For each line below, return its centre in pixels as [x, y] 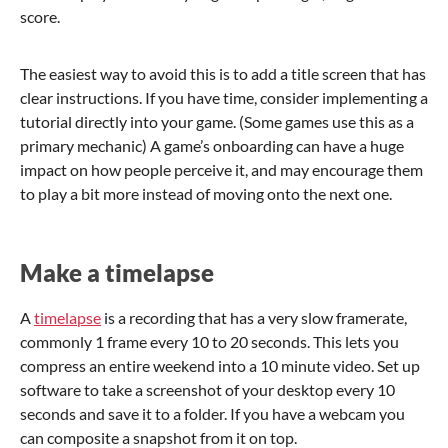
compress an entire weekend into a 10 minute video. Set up [220, 365]
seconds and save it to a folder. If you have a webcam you [212, 413]
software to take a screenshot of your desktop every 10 [207, 389]
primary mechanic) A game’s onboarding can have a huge [212, 145]
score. [40, 16]
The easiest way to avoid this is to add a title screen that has [223, 73]
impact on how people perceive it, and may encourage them [221, 169]
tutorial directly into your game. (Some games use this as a [217, 121]
